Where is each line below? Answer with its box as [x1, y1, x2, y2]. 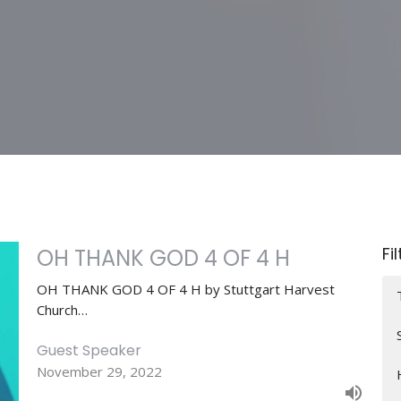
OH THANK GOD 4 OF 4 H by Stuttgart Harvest [36, 279, 335, 298]
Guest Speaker [36, 340, 141, 362]
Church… [36, 300, 88, 319]
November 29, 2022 [36, 363, 162, 381]
